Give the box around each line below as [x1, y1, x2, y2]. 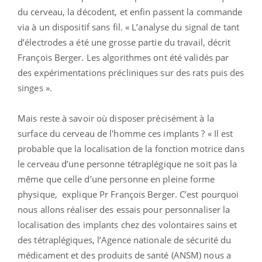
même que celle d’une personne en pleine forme [18, 173, 215, 185]
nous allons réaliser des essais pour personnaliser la [18, 204, 230, 216]
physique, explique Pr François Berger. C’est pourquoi [18, 188, 239, 201]
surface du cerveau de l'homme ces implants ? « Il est [18, 127, 233, 140]
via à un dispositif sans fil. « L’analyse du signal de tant [18, 21, 239, 33]
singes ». [18, 82, 52, 94]
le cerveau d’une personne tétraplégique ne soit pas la [18, 158, 237, 170]
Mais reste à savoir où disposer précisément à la [18, 112, 214, 125]
